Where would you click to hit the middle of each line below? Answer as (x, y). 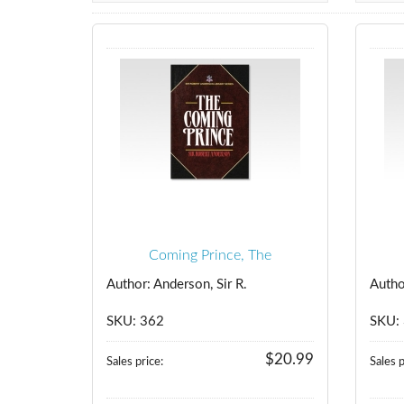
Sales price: (135, 361)
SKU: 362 (135, 321)
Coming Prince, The (211, 255)
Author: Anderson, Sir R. (177, 285)
